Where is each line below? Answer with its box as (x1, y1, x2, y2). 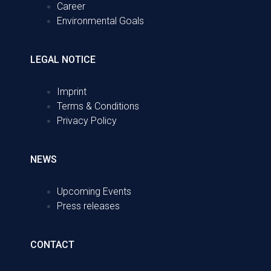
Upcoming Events (56, 185, 131, 197)
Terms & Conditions (56, 100, 139, 112)
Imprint (56, 85, 87, 97)
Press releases (56, 200, 120, 212)
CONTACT (30, 238, 74, 250)
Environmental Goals (56, 15, 144, 27)
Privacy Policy (56, 114, 117, 126)
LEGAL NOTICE (30, 53, 96, 65)
